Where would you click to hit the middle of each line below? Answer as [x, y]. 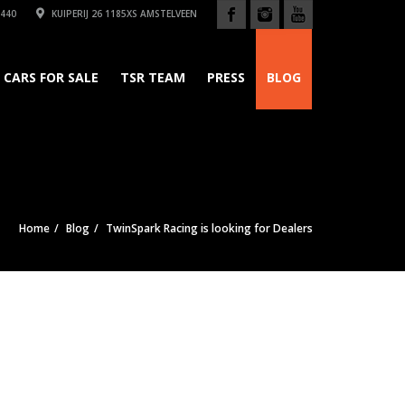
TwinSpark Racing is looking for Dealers [209, 228]
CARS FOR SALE [51, 77]
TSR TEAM [153, 77]
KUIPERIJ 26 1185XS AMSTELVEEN [123, 14]
